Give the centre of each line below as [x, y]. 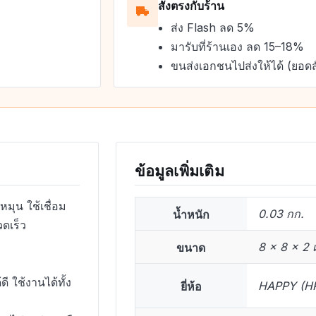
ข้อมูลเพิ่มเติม [179, 169]
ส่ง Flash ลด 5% [212, 28]
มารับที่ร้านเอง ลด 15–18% [237, 47]
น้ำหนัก [191, 213]
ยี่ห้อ [191, 285]
